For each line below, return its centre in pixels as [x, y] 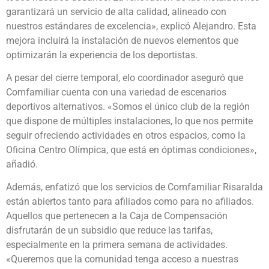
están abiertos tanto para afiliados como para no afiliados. [130, 202]
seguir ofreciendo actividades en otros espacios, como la [126, 135]
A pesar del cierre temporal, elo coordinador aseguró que [125, 77]
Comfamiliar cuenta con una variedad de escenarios [116, 92]
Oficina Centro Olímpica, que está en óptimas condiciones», [131, 150]
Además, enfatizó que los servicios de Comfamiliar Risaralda [134, 187]
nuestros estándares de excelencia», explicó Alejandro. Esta [131, 26]
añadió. [22, 164]
